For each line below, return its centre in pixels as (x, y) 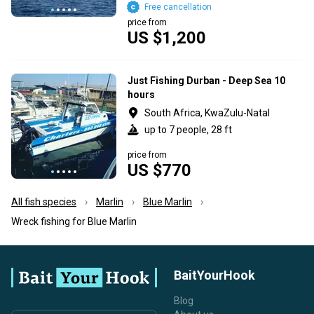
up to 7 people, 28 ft (188, 129)
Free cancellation (178, 7)
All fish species (44, 202)
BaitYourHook (214, 275)
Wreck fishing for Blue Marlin (74, 221)
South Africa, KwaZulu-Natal (207, 112)
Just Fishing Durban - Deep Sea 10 (206, 80)
